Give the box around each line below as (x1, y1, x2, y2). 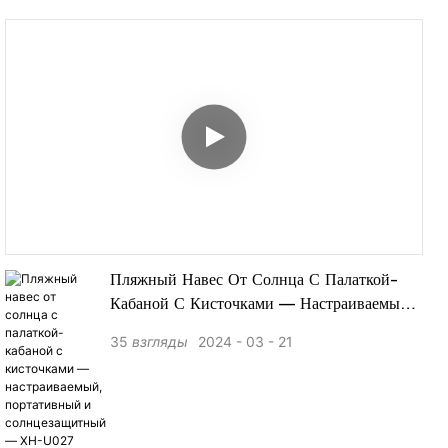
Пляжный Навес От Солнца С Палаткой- (110, 273, 398, 290)
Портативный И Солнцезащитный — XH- (110, 321, 407, 338)
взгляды (132, 333, 188, 351)
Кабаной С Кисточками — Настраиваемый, (110, 297, 414, 314)
